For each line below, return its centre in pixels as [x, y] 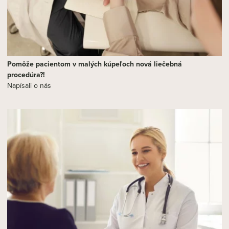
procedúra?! [26, 75]
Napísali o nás [29, 85]
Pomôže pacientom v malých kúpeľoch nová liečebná [95, 64]
